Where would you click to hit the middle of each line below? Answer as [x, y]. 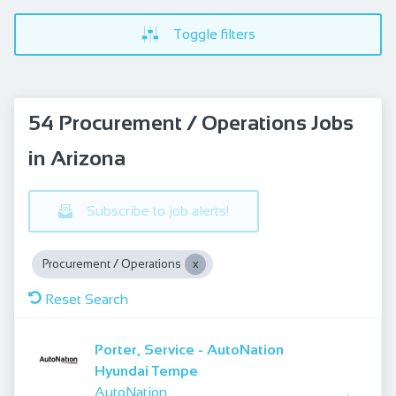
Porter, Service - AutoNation [189, 350]
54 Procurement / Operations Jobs [191, 122]
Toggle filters [214, 34]
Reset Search [87, 299]
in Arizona [77, 158]
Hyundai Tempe [146, 371]
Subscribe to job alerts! [158, 211]
